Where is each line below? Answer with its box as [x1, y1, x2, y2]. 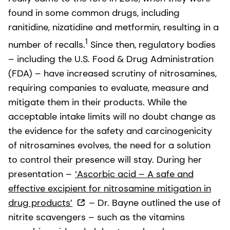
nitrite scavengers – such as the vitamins [8, 210, 185, 223]
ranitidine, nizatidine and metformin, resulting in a [8, 21, 219, 33]
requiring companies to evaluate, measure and [8, 81, 208, 94]
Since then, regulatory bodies [88, 38, 216, 51]
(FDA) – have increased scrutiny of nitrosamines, [8, 67, 217, 80]
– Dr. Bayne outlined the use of [86, 196, 221, 209]
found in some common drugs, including [8, 6, 180, 19]
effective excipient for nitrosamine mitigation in [8, 182, 211, 195]
